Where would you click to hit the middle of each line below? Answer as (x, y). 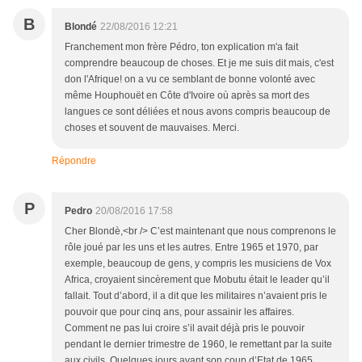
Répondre (74, 161)
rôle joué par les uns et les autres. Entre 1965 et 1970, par (192, 248)
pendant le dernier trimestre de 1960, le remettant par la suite (198, 345)
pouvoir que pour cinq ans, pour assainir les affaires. (179, 312)
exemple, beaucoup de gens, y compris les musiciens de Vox (198, 264)
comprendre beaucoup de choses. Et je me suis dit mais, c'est (199, 63)
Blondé (81, 27)
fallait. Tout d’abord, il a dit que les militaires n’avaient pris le (196, 296)
